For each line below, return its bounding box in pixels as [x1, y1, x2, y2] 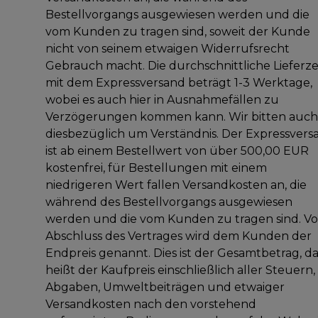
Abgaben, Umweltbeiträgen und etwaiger [45, 280, 285, 294]
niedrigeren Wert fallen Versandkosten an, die [45, 177, 307, 192]
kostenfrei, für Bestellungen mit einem [45, 160, 267, 175]
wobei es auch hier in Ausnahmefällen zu [45, 92, 279, 106]
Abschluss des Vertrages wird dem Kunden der [45, 229, 312, 243]
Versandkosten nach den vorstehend [45, 297, 256, 311]
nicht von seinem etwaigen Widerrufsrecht [45, 41, 290, 55]
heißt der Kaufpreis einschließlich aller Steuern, [45, 263, 315, 277]
